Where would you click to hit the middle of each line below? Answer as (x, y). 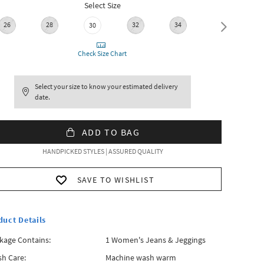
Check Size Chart (103, 53)
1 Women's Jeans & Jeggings (155, 240)
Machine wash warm (141, 258)
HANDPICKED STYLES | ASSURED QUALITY (103, 151)
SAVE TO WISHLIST (116, 180)
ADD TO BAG (111, 132)
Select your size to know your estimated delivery (107, 86)
